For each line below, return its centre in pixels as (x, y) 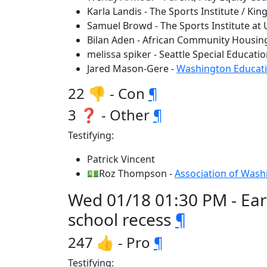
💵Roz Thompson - (131, 173)
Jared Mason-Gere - (132, 69)
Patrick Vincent (121, 159)
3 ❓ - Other (111, 115)
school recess (122, 219)
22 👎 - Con (108, 93)
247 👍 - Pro (111, 242)
